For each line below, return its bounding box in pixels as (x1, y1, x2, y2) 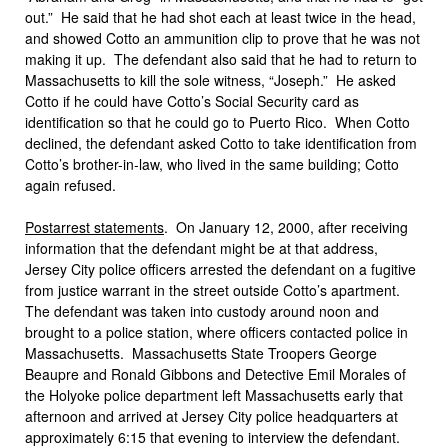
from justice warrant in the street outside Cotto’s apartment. (25, 280, 404, 300)
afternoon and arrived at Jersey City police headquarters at (25, 406, 398, 426)
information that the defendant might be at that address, (25, 238, 378, 258)
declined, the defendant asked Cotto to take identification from (25, 133, 417, 153)
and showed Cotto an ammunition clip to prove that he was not (25, 28, 420, 48)
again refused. (25, 175, 116, 195)
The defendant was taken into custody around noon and (25, 301, 379, 321)
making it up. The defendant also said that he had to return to (25, 49, 417, 69)
